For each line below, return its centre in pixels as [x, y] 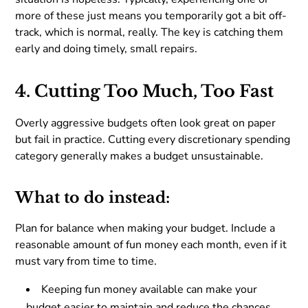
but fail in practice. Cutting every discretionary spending [153, 139]
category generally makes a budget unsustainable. [140, 156]
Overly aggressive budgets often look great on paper [146, 123]
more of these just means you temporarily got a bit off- [151, 15]
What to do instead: [93, 197]
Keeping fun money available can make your [150, 289]
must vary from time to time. [86, 261]
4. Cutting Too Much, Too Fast [145, 91]
